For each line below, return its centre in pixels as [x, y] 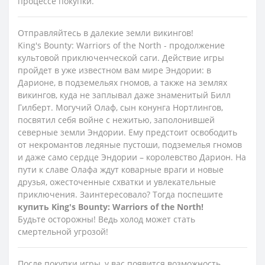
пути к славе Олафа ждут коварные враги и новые [121, 169]
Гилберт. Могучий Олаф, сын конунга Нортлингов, [120, 107]
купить [35, 206]
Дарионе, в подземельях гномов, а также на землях [122, 82]
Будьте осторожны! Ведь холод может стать [106, 219]
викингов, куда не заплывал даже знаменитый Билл [124, 95]
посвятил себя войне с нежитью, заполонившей [116, 119]
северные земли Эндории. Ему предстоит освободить [127, 132]
